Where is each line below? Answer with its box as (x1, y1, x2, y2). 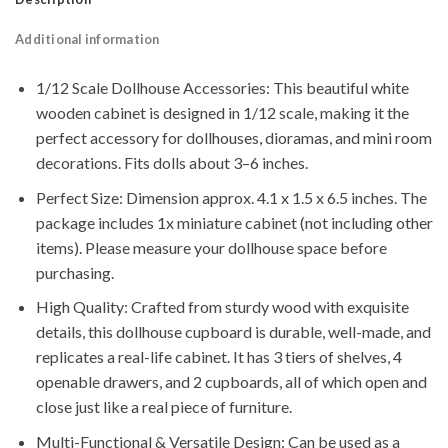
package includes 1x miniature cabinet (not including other (35, 212, 433, 232)
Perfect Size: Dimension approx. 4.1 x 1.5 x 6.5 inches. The (35, 187, 427, 207)
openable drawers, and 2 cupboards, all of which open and (35, 372, 427, 392)
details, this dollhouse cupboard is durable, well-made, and (35, 322, 431, 342)
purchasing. (35, 262, 114, 282)
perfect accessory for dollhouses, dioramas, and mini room (35, 127, 432, 147)
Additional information (15, 30, 160, 47)
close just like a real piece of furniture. (35, 397, 292, 417)
